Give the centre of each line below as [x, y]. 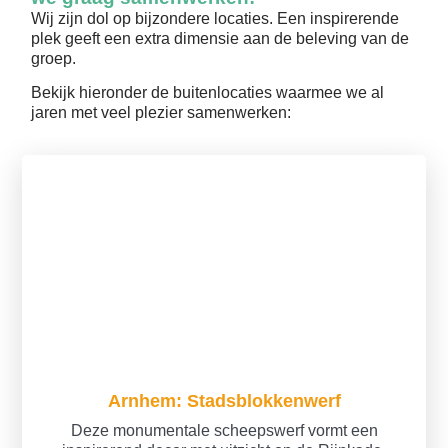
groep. [56, 58]
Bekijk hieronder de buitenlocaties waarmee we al [208, 92]
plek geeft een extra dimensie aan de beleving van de [220, 38]
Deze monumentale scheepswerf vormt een [224, 431]
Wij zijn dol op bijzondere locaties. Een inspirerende [215, 18]
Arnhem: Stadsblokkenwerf [224, 401]
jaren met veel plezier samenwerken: [161, 112]
